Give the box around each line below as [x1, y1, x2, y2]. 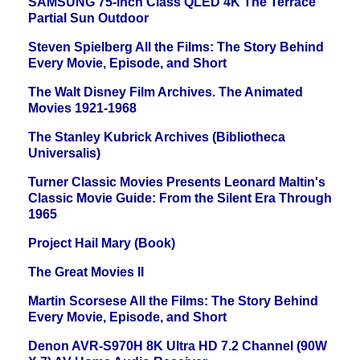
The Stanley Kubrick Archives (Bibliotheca [28, 130, 285, 145]
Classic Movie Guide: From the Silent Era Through [28, 191, 332, 206]
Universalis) [28, 146, 100, 161]
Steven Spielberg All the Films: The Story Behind [28, 40, 324, 55]
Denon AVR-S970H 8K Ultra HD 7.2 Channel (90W [28, 339, 327, 354]
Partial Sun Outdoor [28, 11, 149, 26]
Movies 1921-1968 [28, 101, 137, 116]
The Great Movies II [28, 265, 144, 280]
